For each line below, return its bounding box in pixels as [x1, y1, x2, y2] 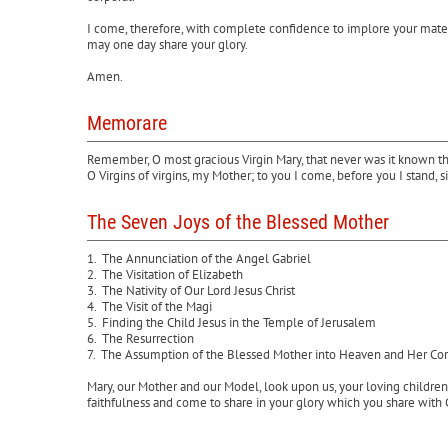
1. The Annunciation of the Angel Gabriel [87, 250, 311, 267]
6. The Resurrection [87, 330, 194, 347]
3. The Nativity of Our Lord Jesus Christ [87, 282, 295, 299]
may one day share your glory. [87, 36, 248, 53]
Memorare [87, 111, 167, 135]
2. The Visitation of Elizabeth [87, 266, 243, 283]
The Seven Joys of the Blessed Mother [87, 210, 389, 234]
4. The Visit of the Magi [87, 298, 212, 315]
